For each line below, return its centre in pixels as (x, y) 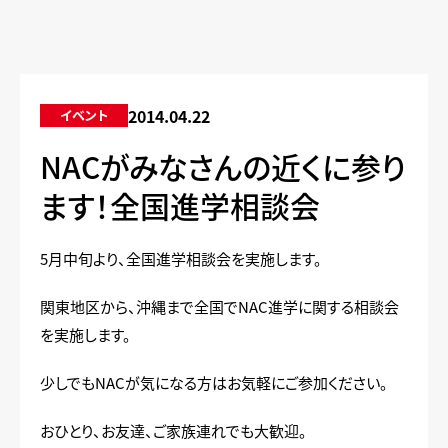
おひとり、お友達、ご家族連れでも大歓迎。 (173, 430)
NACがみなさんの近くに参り (223, 166)
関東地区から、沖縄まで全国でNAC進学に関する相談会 (219, 306)
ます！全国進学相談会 (180, 205)
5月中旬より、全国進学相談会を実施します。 (181, 258)
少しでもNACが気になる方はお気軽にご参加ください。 (214, 382)
